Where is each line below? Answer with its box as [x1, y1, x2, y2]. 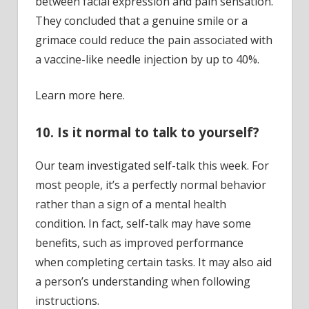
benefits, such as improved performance [35, 235, 243, 251]
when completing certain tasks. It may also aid [35, 255, 272, 270]
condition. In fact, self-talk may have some [35, 216, 251, 232]
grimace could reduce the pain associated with [35, 32, 272, 48]
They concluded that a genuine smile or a [35, 12, 248, 28]
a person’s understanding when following [35, 274, 250, 290]
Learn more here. [35, 87, 125, 103]
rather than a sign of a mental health [35, 197, 226, 212]
